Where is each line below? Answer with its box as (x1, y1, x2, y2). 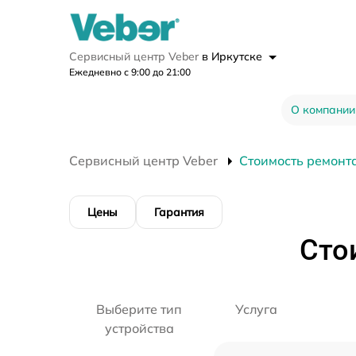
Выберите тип (96, 301, 183, 318)
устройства (104, 320, 174, 337)
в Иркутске (202, 49, 265, 64)
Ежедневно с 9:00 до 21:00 (69, 66, 191, 79)
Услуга (234, 301, 277, 318)
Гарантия (154, 205, 204, 220)
